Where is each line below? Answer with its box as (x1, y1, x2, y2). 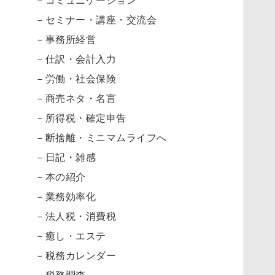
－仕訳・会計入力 (35, 52, 116, 66)
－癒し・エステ (35, 228, 106, 242)
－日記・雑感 (35, 150, 96, 164)
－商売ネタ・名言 (35, 91, 116, 105)
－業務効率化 (35, 189, 96, 203)
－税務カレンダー (35, 248, 116, 262)
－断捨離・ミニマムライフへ (35, 130, 167, 144)
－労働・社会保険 (35, 71, 116, 85)
